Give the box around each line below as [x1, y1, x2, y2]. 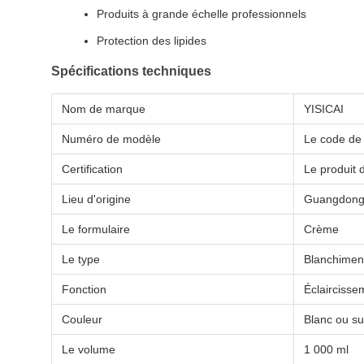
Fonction [62, 283, 106, 296]
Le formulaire [62, 223, 130, 236]
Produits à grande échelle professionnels [97, 7, 306, 20]
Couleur [62, 313, 102, 326]
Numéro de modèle [62, 132, 161, 145]
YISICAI [304, 102, 344, 115]
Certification [62, 162, 123, 175]
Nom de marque [62, 102, 145, 115]
